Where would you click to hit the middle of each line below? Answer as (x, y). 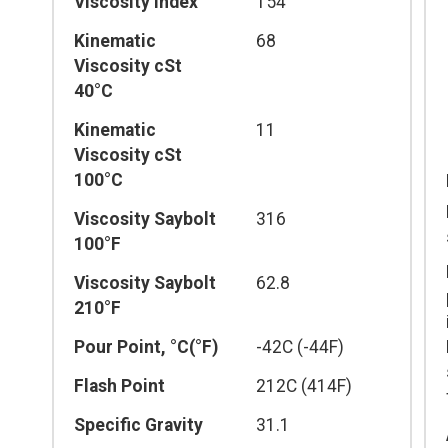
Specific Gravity (138, 424)
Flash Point (119, 385)
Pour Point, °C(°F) (146, 346)
